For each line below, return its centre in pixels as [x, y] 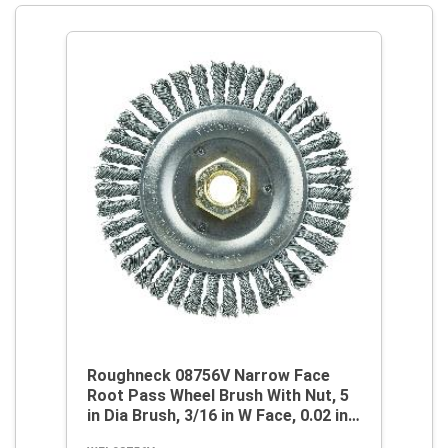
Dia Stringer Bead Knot [173, 435]
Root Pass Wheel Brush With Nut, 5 [218, 395]
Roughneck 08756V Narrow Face [208, 375]
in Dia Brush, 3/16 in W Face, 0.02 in [217, 415]
